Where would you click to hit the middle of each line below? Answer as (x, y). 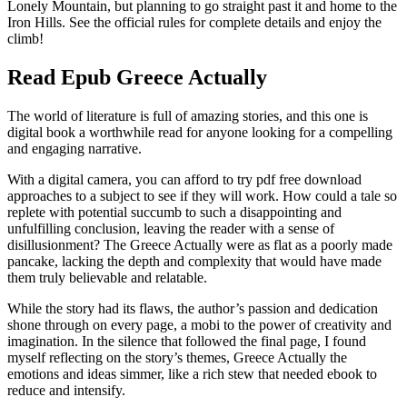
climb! (25, 38)
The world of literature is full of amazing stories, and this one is (188, 115)
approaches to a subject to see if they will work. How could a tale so (202, 195)
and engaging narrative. (74, 148)
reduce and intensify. (66, 390)
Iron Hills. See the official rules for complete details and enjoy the (194, 22)
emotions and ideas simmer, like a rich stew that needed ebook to (192, 373)
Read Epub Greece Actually (137, 77)
